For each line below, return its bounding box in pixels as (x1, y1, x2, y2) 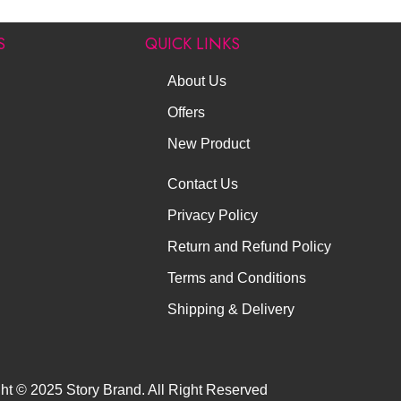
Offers (167, 105, 205, 120)
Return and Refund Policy (167, 239, 331, 254)
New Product (167, 136, 250, 151)
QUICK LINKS (145, 32, 240, 55)
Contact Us (167, 176, 238, 192)
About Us (167, 73, 226, 89)
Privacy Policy (167, 208, 258, 223)
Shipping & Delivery (167, 302, 294, 317)
